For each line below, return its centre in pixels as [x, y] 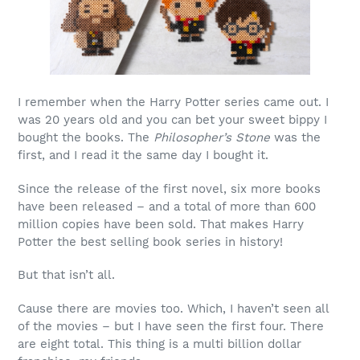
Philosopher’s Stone [212, 138]
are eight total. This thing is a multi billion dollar [160, 344]
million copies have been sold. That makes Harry [161, 224]
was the [295, 138]
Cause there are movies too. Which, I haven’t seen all [173, 308]
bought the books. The [86, 138]
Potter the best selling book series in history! [150, 241]
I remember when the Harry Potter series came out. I [173, 102]
